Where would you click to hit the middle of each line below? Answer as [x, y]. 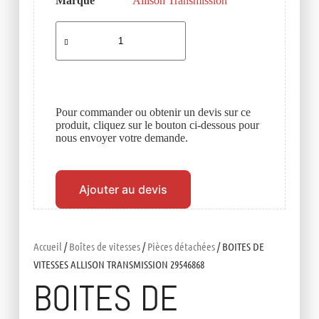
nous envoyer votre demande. [121, 138]
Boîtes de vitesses [104, 247]
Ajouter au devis [123, 190]
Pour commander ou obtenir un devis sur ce [153, 113]
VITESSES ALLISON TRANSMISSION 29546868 [119, 265]
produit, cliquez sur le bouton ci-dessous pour [157, 125]
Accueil [47, 247]
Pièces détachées [181, 247]
